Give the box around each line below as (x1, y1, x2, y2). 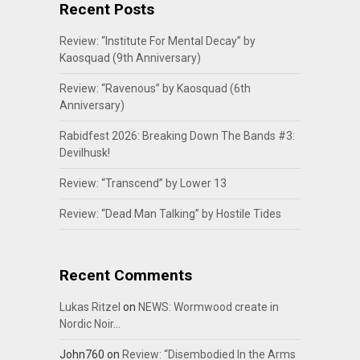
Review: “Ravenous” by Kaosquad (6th (59, 82, 251, 96)
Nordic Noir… (59, 317, 121, 331)
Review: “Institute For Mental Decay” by (59, 35, 256, 48)
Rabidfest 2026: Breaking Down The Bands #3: (59, 129, 295, 143)
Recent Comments (59, 266, 192, 285)
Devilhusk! (59, 146, 110, 160)
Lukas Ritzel (59, 301, 121, 314)
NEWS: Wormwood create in (137, 301, 279, 314)
